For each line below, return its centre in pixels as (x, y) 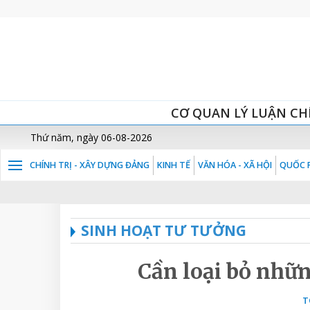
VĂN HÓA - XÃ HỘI (235, 165)
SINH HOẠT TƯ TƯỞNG (164, 230)
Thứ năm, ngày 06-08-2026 (91, 137)
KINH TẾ (174, 165)
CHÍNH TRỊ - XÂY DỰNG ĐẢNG (90, 165)
